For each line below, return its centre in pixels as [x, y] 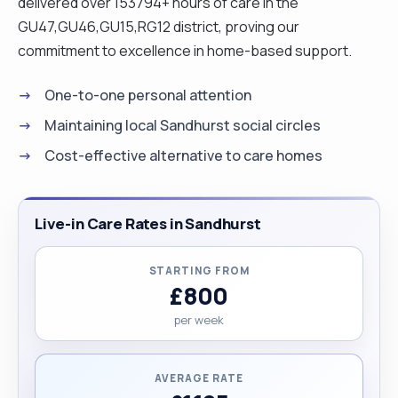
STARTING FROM [199, 270]
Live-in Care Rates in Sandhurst [148, 223]
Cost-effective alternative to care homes [183, 155]
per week [199, 319]
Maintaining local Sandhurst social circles [183, 125]
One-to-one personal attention [148, 95]
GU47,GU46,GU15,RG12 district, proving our [159, 26]
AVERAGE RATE [199, 378]
